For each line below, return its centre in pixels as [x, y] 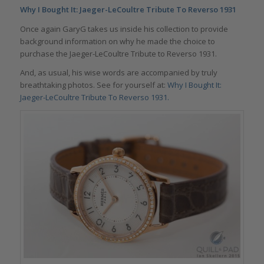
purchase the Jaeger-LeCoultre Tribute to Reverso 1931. [118, 53]
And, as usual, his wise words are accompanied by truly [118, 72]
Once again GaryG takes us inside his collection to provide [124, 29]
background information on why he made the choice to [117, 41]
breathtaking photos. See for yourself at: [93, 85]
